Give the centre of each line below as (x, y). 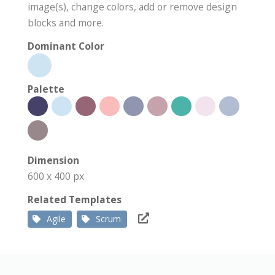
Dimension (53, 160)
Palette (46, 89)
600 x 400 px (56, 176)
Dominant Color (66, 46)
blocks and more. (66, 22)
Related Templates (75, 199)
